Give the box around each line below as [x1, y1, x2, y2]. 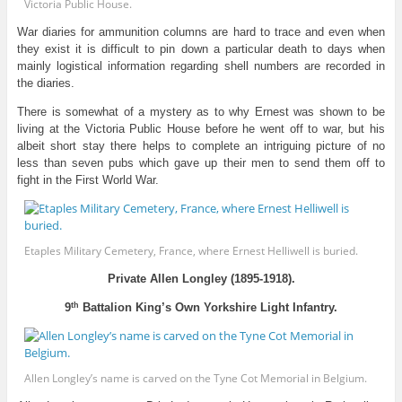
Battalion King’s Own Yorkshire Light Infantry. [79, 301, 337, 315]
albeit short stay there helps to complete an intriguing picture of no [16, 138, 386, 153]
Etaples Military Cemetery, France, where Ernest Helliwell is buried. [24, 242, 359, 258]
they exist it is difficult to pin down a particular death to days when [16, 41, 386, 56]
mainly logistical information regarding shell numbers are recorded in [16, 58, 386, 73]
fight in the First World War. [16, 172, 159, 187]
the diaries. [16, 75, 74, 90]
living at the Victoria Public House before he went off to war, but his [16, 121, 386, 135]
